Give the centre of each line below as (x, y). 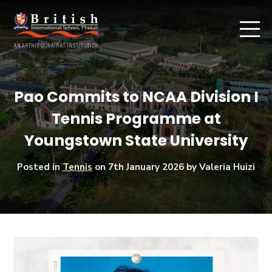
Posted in (40, 167)
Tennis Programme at (136, 118)
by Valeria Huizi (219, 167)
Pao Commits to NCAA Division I (136, 97)
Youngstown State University (136, 140)
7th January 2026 (146, 167)
